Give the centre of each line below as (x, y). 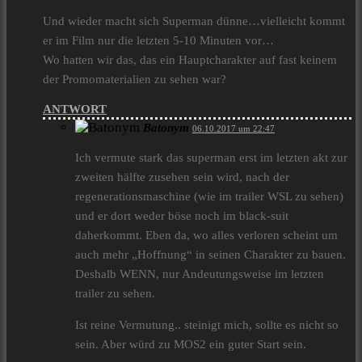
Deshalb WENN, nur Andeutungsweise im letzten (200, 274)
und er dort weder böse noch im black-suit (182, 216)
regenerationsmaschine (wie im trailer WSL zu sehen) (209, 197)
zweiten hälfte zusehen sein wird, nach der (182, 177)
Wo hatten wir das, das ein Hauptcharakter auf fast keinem (190, 60)
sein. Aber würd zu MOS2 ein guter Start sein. (191, 345)
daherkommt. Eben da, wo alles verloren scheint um (206, 236)
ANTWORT (75, 109)
